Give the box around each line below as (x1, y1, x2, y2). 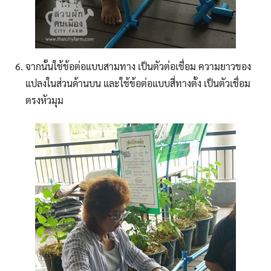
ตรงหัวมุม (25, 94, 64, 107)
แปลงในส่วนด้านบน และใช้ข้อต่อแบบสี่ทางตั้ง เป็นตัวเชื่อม (25, 77, 250, 90)
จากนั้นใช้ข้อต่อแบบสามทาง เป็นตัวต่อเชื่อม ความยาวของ (25, 60, 251, 73)
